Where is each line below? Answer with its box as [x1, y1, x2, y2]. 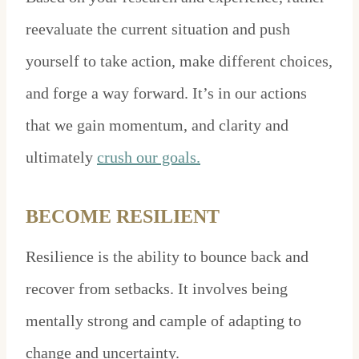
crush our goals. [97, 148, 200, 167]
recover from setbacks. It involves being [26, 280, 288, 298]
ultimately [26, 148, 97, 167]
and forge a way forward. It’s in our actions [26, 84, 307, 103]
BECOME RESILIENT [26, 206, 224, 228]
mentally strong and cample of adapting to [26, 312, 301, 330]
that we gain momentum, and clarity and [26, 116, 288, 135]
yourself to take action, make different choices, [26, 52, 333, 71]
